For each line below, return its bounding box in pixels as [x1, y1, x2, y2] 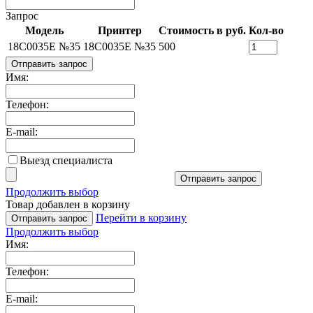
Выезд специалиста [20, 154, 112, 166]
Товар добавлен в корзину [6, 198, 130, 210]
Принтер [97, 24, 142, 36]
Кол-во [249, 24, 284, 36]
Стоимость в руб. [159, 24, 246, 36]
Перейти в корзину [96, 211, 187, 224]
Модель [24, 24, 64, 36]
